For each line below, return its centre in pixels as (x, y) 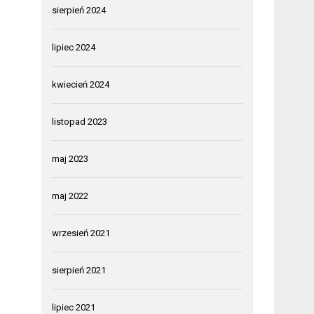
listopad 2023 (80, 121)
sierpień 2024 (79, 10)
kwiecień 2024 (81, 84)
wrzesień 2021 (81, 233)
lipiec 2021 (74, 307)
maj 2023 (70, 158)
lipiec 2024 (74, 47)
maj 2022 (70, 196)
